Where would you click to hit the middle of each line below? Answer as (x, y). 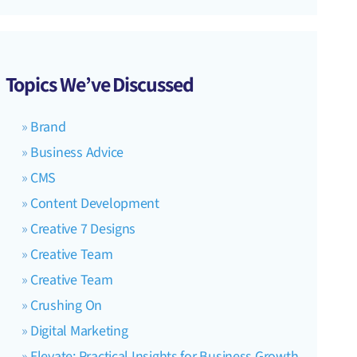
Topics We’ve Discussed (99, 83)
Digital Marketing (79, 331)
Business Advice (77, 152)
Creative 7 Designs (83, 229)
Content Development (95, 203)
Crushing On (67, 305)
